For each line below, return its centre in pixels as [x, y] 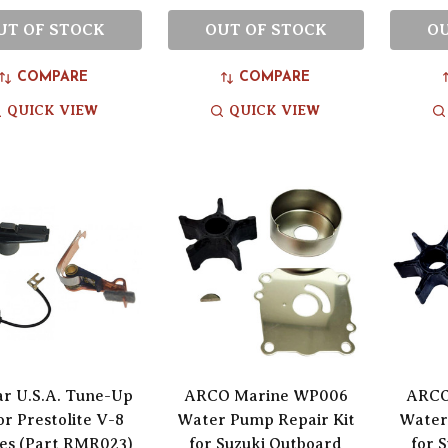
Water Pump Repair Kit [265, 419]
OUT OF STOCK [265, 29]
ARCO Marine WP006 [265, 395]
